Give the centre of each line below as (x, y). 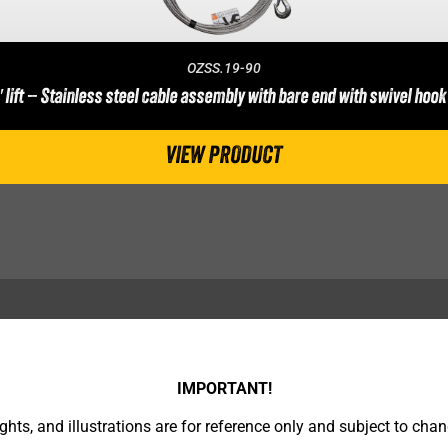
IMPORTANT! (224, 388)
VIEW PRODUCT (224, 156)
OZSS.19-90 (224, 68)
